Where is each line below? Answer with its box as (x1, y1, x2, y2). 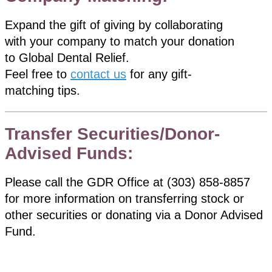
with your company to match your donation (5, 34, 234, 48)
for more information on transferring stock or (5, 191, 244, 205)
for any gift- (126, 67, 192, 81)
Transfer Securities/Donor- (5, 124, 220, 143)
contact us (70, 67, 126, 81)
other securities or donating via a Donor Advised (5, 208, 263, 222)
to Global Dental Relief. (5, 50, 129, 64)
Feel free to (5, 67, 70, 81)
